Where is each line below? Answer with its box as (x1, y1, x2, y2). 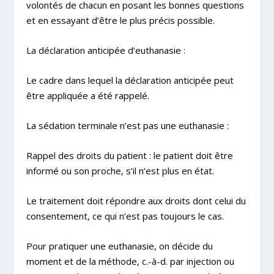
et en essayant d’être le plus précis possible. (26, 13, 215, 26)
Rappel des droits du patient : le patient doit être (26, 149, 233, 161)
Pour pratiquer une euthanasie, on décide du (26, 239, 213, 252)
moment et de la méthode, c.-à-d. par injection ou (26, 254, 234, 267)
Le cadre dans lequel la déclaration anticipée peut (26, 73, 234, 86)
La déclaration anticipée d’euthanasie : (26, 43, 185, 56)
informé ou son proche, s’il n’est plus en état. (26, 164, 214, 177)
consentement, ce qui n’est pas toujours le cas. (26, 209, 224, 222)
